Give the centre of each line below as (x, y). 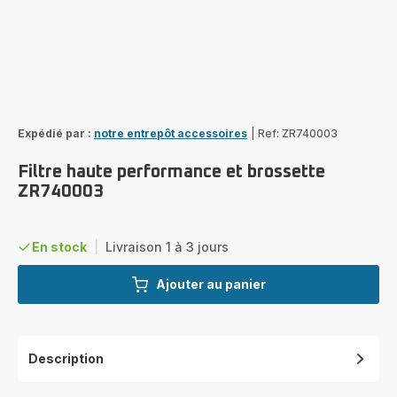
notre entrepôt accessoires (171, 133)
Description (66, 358)
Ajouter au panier (211, 284)
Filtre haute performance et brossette (171, 171)
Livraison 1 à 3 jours (167, 246)
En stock (59, 246)
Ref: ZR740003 (298, 133)
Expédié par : (54, 133)
